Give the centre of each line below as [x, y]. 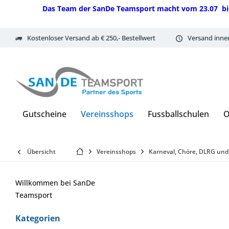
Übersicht [41, 152]
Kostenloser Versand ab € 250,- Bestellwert [91, 38]
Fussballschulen [178, 114]
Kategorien [38, 218]
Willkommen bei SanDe [55, 183]
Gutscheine [44, 114]
